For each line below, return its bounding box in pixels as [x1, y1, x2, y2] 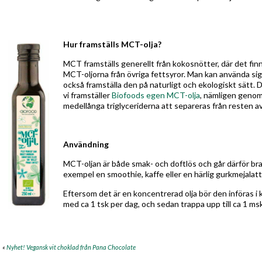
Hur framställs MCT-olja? [63, 39, 161, 49]
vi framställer [63, 90, 112, 100]
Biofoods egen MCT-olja [112, 90, 200, 100]
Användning [63, 139, 109, 149]
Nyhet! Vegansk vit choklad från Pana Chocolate [6, 243, 136, 251]
